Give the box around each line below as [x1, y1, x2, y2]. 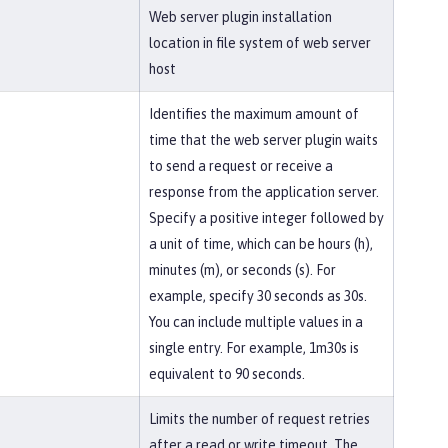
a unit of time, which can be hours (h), [149, 236, 373, 252]
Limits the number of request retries [149, 411, 370, 427]
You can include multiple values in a [149, 314, 363, 330]
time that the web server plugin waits [149, 132, 378, 148]
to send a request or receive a [149, 158, 333, 174]
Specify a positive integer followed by [149, 210, 384, 226]
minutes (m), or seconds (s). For [149, 262, 336, 278]
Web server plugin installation [149, 9, 332, 25]
